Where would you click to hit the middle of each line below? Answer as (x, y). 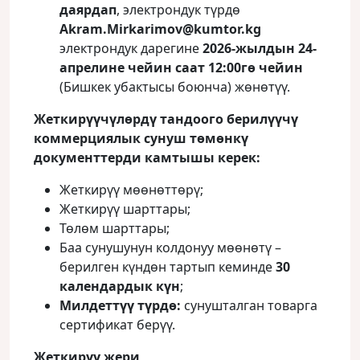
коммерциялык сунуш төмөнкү (141, 138)
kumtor (217, 29)
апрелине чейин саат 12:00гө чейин (181, 67)
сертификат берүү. (117, 325)
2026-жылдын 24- (260, 48)
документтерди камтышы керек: (147, 157)
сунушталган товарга (249, 305)
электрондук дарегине (131, 48)
